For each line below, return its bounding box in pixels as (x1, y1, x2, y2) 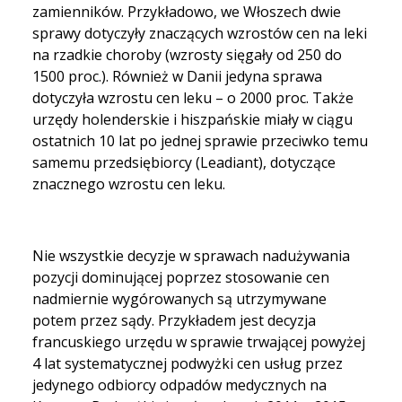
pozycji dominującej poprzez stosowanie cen (32, 267, 329, 287)
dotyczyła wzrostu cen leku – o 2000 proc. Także (32, 87, 354, 108)
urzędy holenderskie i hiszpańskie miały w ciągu (32, 109, 353, 129)
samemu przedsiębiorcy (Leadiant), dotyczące (32, 152, 336, 172)
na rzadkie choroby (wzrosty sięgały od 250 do (32, 44, 342, 65)
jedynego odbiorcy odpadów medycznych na (32, 374, 327, 395)
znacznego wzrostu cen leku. (32, 173, 225, 194)
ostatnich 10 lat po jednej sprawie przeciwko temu (32, 130, 368, 151)
